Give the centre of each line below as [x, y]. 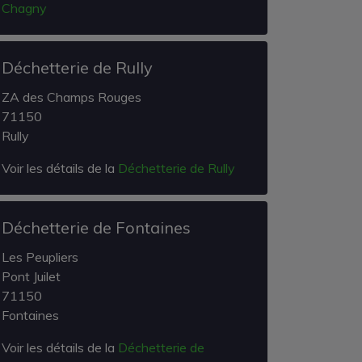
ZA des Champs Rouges [72, 97]
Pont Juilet [31, 276]
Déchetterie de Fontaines [96, 227]
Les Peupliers [40, 257]
